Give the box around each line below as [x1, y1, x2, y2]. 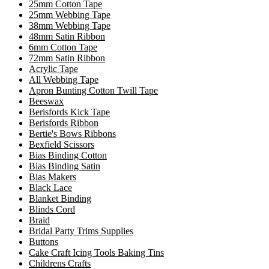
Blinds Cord [29, 204, 75, 215]
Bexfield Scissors [29, 139, 94, 150]
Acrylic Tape [29, 64, 78, 74]
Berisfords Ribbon [29, 118, 98, 128]
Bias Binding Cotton [29, 150, 107, 161]
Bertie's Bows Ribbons [29, 128, 116, 139]
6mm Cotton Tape [29, 42, 97, 53]
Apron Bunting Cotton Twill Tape [29, 85, 158, 96]
